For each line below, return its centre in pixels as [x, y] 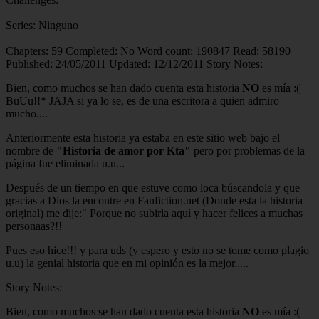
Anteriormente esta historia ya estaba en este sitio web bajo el [143, 137]
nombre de [31, 150]
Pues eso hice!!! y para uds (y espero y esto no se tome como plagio [157, 250]
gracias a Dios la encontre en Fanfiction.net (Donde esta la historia [154, 200]
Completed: [91, 51]
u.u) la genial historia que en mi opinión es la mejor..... [127, 263]
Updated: [130, 63]
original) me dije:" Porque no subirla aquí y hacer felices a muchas [154, 213]
